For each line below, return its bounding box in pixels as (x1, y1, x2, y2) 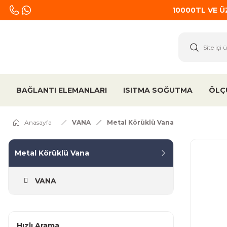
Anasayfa (24, 119, 52, 126)
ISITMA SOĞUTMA (123, 85, 193, 95)
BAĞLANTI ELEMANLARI (16, 85, 107, 95)
